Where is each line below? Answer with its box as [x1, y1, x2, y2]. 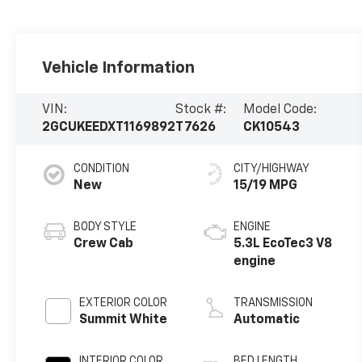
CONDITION [74, 163, 130, 175]
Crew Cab [74, 238, 134, 250]
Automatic [234, 314, 301, 326]
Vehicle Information [42, 60, 196, 77]
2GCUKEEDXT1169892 [42, 121, 176, 135]
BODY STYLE [74, 221, 137, 233]
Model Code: [242, 103, 317, 117]
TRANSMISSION [234, 297, 314, 309]
